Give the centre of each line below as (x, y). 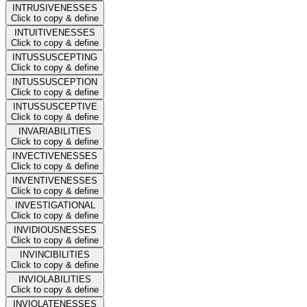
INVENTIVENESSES (55, 180)
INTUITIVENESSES (55, 32)
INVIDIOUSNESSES (55, 230)
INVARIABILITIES (55, 131)
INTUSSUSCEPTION (55, 82)
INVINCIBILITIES (55, 254)
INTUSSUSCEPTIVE (55, 106)
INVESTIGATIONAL (55, 205)
